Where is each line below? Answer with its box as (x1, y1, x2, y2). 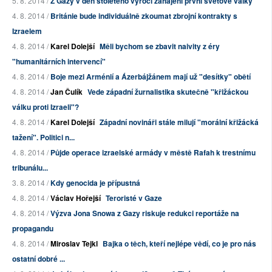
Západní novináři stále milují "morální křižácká (100, 117, 259, 128)
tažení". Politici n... (12, 132, 75, 143)
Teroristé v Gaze (106, 192, 162, 204)
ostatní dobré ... (12, 253, 65, 265)
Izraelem (12, 25, 42, 37)
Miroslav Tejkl (50, 238, 98, 250)
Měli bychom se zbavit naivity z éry (100, 41, 220, 52)
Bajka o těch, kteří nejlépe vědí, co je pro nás (103, 238, 256, 250)
